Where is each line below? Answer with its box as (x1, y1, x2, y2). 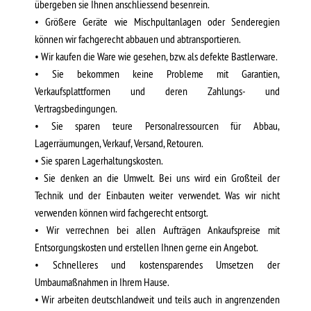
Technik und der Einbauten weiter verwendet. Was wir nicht (35, 188, 280, 202)
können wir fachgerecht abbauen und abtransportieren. (35, 32, 241, 46)
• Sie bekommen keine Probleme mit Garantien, (35, 67, 280, 81)
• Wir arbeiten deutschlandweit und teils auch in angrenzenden (35, 292, 280, 306)
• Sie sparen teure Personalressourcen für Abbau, (35, 119, 280, 133)
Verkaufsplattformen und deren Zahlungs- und (35, 84, 280, 98)
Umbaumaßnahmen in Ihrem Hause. (35, 275, 169, 289)
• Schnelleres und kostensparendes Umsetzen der (35, 258, 280, 271)
